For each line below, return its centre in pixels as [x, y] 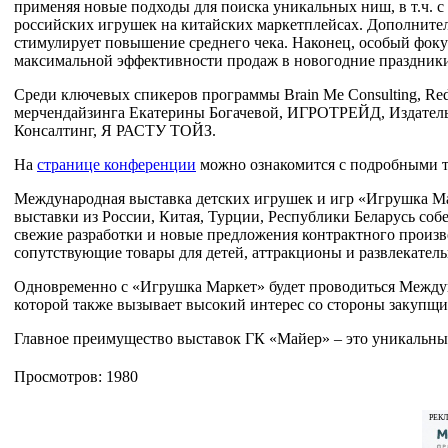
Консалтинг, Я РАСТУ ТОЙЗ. [115, 131]
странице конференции [116, 165]
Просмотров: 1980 [76, 377]
